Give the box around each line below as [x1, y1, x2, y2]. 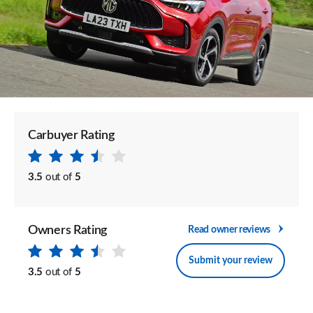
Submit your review [189, 255, 272, 265]
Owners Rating [28, 224, 108, 237]
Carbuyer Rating [28, 129, 115, 142]
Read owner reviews [188, 224, 270, 235]
